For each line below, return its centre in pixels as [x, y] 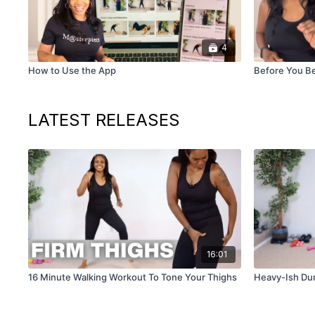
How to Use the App [72, 71]
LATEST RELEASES [104, 120]
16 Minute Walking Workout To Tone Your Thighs [133, 277]
